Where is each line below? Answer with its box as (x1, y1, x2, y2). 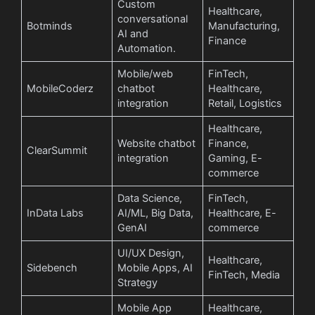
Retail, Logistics (208, 96, 283, 110)
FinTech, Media (208, 268, 281, 281)
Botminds (27, 19, 73, 32)
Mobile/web (117, 67, 174, 80)
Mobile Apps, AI (117, 261, 193, 274)
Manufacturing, (208, 19, 281, 32)
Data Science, (117, 191, 183, 205)
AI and (117, 27, 149, 40)
